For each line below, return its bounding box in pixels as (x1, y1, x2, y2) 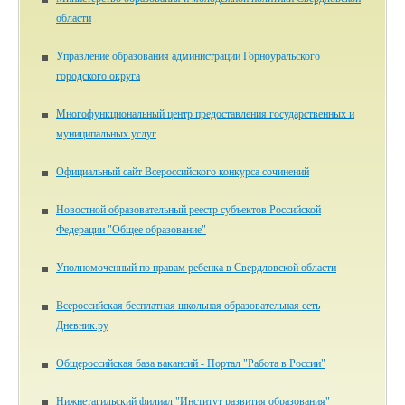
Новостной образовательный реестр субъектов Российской (56, 202, 321, 216)
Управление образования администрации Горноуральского (56, 49, 320, 62)
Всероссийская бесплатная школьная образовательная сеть (56, 298, 320, 312)
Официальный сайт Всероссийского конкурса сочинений (56, 165, 309, 178)
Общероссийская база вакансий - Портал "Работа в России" (56, 356, 325, 370)
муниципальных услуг (56, 127, 156, 140)
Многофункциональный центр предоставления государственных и (56, 107, 354, 120)
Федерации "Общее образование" (56, 222, 206, 236)
